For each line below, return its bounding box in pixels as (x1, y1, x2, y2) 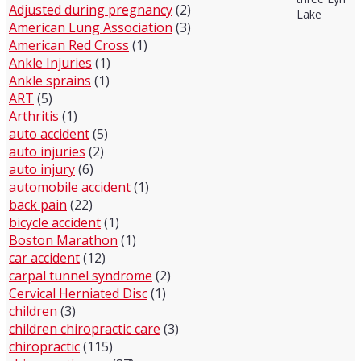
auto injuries (9, 143, 85, 160)
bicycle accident (9, 214, 101, 231)
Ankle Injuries (9, 54, 92, 72)
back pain (9, 196, 67, 214)
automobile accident (9, 178, 131, 196)
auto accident (9, 125, 89, 143)
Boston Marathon (9, 231, 118, 249)
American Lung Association (9, 19, 172, 36)
